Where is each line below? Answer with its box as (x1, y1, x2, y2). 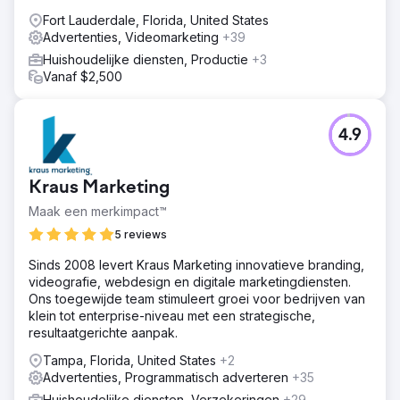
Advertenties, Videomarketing (43, 29, 222, 45)
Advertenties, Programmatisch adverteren (43, 369, 292, 385)
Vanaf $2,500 (43, 68, 122, 84)
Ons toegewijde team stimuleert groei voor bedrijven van (29, 290, 365, 306)
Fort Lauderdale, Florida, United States (43, 12, 269, 28)
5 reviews (114, 227, 167, 241)
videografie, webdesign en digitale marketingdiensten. (29, 273, 351, 289)
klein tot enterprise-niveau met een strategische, (29, 307, 315, 323)
